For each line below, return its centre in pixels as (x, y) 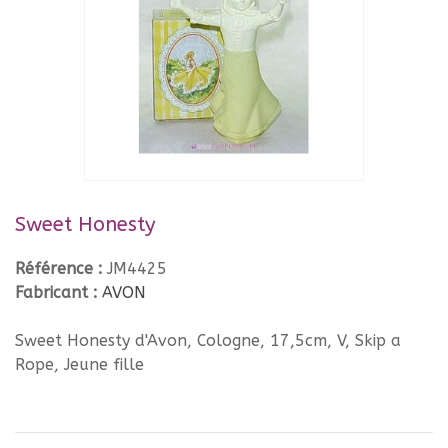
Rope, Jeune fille (79, 364)
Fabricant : (58, 292)
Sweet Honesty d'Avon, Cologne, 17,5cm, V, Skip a (208, 340)
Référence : (61, 268)
